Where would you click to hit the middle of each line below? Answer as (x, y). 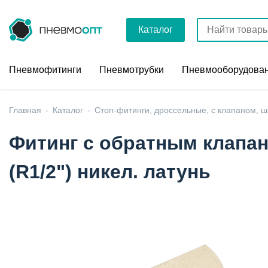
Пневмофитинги (45, 70)
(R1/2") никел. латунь (110, 172)
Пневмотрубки (132, 70)
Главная (25, 110)
